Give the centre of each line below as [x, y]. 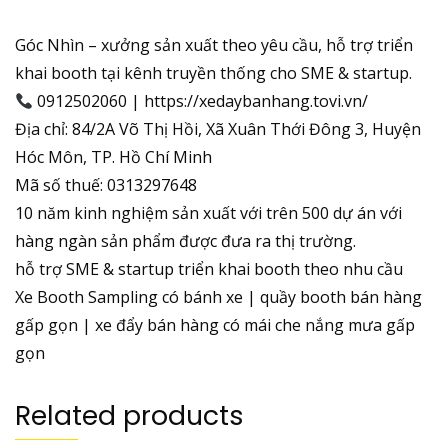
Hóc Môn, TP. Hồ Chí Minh [113, 157]
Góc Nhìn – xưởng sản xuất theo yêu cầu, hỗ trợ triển [214, 45]
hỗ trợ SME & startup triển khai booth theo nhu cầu [209, 269]
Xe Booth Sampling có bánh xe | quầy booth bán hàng [218, 297]
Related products [129, 416]
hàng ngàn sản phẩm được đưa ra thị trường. [185, 241]
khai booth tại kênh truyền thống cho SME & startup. [213, 73]
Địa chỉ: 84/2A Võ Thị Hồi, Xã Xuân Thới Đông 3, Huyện [218, 129]
